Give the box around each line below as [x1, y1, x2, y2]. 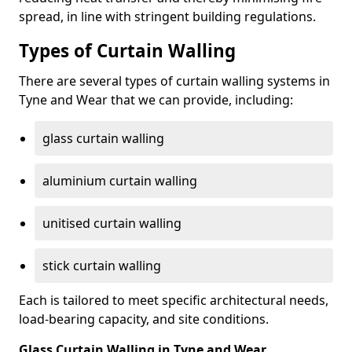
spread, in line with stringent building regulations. [19, 8, 316, 25]
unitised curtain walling [42, 214, 181, 232]
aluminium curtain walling [42, 172, 197, 189]
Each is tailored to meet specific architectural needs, [19, 291, 328, 309]
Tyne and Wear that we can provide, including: [19, 91, 293, 108]
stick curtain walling [42, 257, 161, 274]
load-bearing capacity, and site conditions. [19, 310, 269, 328]
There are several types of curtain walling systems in [19, 72, 330, 90]
